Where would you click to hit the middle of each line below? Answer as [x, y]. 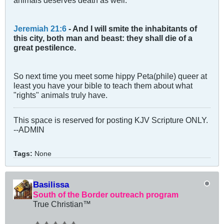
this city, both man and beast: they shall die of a [103, 38]
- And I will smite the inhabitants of [132, 28]
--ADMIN [29, 129]
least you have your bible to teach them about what [103, 85]
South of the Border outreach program [106, 194]
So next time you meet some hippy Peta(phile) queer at [110, 76]
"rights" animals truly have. [60, 95]
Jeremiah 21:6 [40, 28]
